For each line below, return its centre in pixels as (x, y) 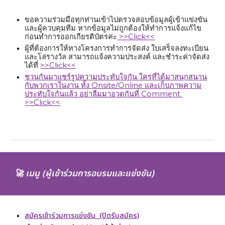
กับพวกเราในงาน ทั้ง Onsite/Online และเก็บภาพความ (113, 85)
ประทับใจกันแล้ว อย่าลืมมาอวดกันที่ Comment (104, 94)
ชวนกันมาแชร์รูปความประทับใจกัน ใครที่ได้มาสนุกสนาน (116, 77)
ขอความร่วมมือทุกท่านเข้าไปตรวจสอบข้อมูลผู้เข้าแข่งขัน (116, 20)
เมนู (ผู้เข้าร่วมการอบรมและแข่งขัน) (90, 174)
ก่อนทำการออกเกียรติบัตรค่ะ (71, 37)
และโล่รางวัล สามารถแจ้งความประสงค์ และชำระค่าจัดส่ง (117, 57)
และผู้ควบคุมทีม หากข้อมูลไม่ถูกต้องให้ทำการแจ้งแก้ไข (113, 28)
